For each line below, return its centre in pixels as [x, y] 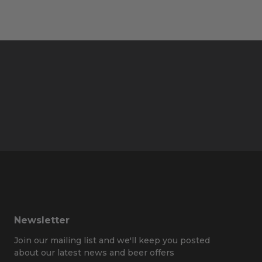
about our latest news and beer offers [94, 253]
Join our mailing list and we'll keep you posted [112, 241]
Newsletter [42, 220]
